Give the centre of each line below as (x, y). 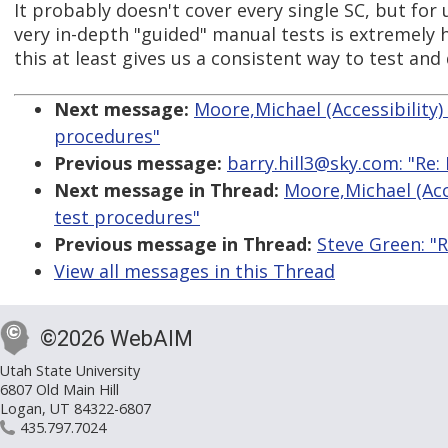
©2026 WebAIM (116, 339)
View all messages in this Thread (194, 271)
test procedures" (127, 217)
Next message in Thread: (166, 190)
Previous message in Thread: (183, 244)
